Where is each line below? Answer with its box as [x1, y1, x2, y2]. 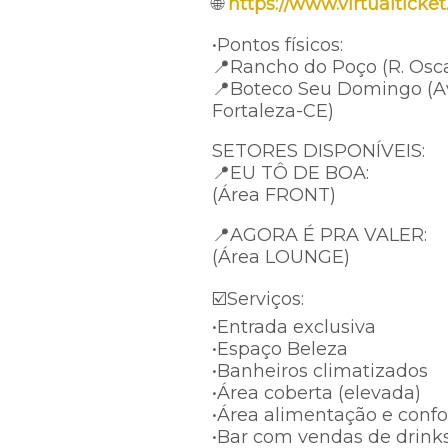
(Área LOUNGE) [212, 246, 350, 268]
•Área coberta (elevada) [212, 382, 421, 404]
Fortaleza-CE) [212, 100, 334, 122]
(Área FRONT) [212, 184, 336, 206]
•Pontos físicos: [212, 34, 343, 56]
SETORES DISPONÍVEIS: [212, 140, 425, 162]
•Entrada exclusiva [212, 316, 376, 338]
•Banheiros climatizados [212, 360, 428, 382]
